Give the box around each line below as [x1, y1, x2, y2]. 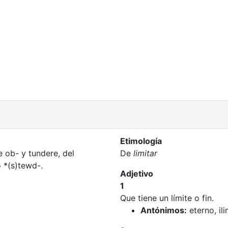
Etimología [120, 136, 162, 146]
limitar [133, 148, 157, 158]
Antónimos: [140, 205, 187, 215]
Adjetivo [120, 168, 153, 179]
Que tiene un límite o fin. [120, 193, 214, 203]
